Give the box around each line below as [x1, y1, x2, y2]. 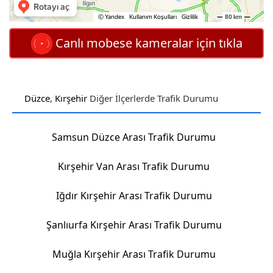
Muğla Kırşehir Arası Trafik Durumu [52, 247, 216, 261]
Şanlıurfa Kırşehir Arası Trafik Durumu [46, 218, 222, 232]
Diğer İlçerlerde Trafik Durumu [87, 92, 218, 104]
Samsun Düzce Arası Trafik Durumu [52, 130, 216, 144]
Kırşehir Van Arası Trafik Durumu [58, 160, 210, 173]
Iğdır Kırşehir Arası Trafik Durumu [55, 189, 212, 202]
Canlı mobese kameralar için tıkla [52, 35, 243, 51]
